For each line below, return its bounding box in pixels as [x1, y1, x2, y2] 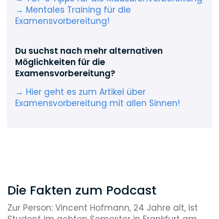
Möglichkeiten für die [15, 56, 105, 68]
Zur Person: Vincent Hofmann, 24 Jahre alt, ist [7, 201, 198, 214]
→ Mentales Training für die [15, 4, 131, 16]
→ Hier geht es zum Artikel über [15, 86, 146, 98]
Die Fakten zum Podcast [7, 182, 156, 199]
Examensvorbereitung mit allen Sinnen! [15, 97, 180, 109]
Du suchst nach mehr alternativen [15, 45, 163, 57]
